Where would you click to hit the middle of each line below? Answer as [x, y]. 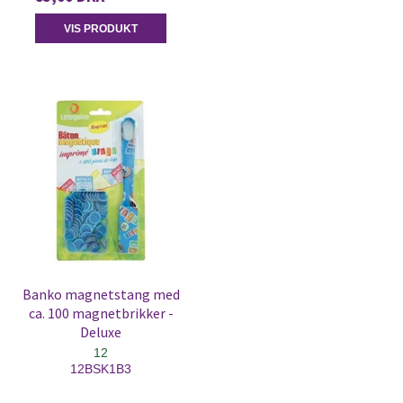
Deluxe [101, 332]
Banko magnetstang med [101, 294]
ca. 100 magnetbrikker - [101, 313]
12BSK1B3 [101, 368]
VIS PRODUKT [101, 28]
